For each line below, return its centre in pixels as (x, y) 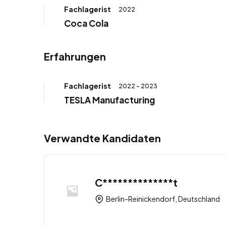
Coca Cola (86, 23)
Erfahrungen (75, 56)
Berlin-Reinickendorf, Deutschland (162, 199)
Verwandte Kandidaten (102, 138)
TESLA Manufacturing (109, 100)
